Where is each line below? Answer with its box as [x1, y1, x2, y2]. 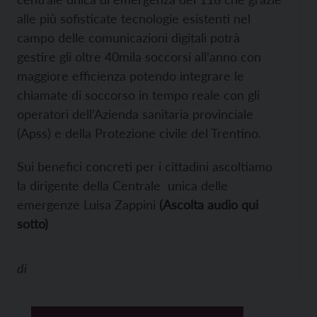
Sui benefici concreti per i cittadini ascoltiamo [17, 158, 272, 174]
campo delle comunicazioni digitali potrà [17, 30, 240, 45]
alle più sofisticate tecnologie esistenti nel [17, 11, 250, 26]
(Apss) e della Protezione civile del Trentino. [17, 125, 268, 141]
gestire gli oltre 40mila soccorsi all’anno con [17, 49, 261, 64]
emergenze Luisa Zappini [17, 197, 159, 212]
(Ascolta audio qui [159, 197, 258, 212]
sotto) [17, 216, 55, 231]
